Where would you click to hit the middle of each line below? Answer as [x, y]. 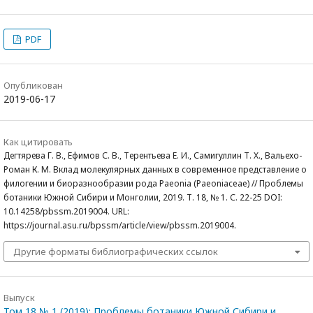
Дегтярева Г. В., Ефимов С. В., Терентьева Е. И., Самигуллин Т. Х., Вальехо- [153, 155]
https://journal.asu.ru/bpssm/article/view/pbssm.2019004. [120, 225]
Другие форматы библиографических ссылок [116, 252]
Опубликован [33, 85]
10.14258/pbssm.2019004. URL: [66, 211]
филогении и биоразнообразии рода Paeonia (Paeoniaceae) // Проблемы [153, 183]
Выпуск [19, 298]
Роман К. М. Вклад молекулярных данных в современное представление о [155, 169]
